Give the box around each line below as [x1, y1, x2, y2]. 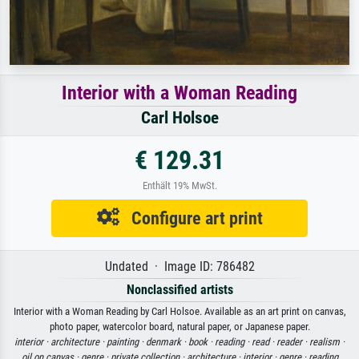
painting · [107, 335, 146, 348]
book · [188, 335, 215, 348]
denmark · [146, 335, 188, 348]
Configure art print [119, 207, 263, 228]
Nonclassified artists [126, 281, 233, 297]
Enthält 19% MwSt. [142, 179, 217, 192]
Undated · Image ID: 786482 [104, 258, 255, 274]
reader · [276, 335, 309, 348]
